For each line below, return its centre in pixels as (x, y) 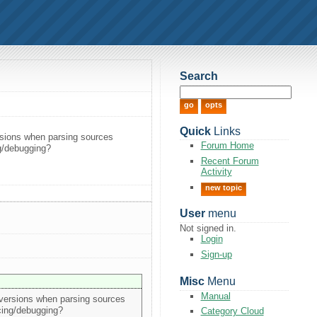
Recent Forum (230, 161)
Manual (215, 296)
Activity (216, 171)
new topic (223, 187)
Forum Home (227, 146)
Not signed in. (208, 229)
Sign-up (216, 254)
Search (198, 76)
